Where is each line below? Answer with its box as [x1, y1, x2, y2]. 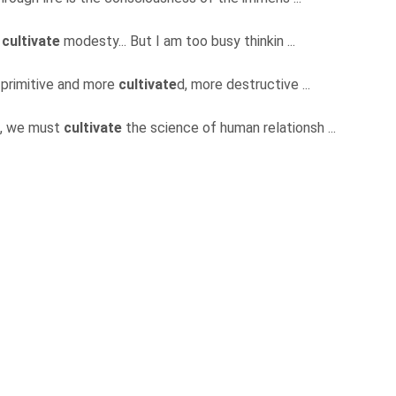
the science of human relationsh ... [122, 119, 339, 137]
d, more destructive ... [177, 76, 314, 94]
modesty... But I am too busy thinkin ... [60, 33, 299, 50]
